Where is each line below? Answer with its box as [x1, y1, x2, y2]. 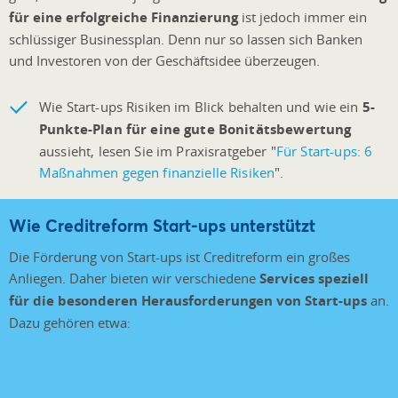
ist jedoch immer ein [238, 7, 367, 26]
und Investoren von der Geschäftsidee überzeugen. [9, 51, 320, 69]
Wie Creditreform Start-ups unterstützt [9, 213, 315, 236]
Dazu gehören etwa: [9, 313, 131, 331]
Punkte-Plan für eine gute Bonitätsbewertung [39, 119, 352, 139]
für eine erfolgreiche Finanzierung [9, 7, 238, 27]
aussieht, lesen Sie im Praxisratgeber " [39, 141, 276, 160]
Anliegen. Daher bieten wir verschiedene [9, 268, 259, 287]
